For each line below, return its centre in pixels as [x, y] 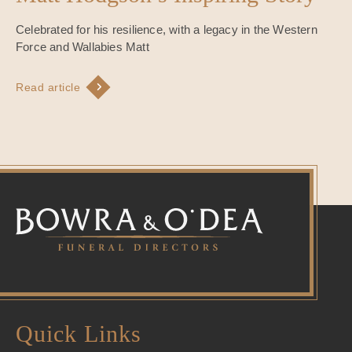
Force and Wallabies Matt [82, 46]
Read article [48, 87]
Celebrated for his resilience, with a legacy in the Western [167, 29]
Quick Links [79, 333]
